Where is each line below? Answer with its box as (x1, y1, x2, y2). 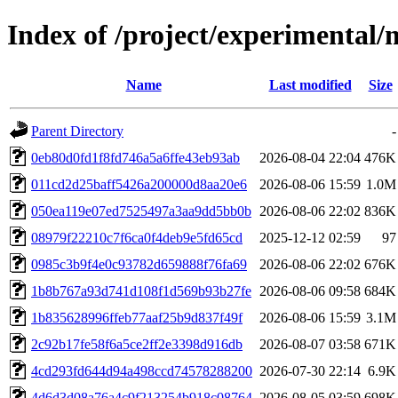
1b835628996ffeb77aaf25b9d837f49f (31, 309, 243, 325)
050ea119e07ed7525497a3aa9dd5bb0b (31, 203, 251, 219)
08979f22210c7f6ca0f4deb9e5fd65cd (31, 229, 243, 245)
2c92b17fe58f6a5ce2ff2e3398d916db (31, 336, 243, 352)
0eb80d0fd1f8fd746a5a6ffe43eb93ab (31, 149, 240, 165)
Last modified (268, 76, 352, 92)
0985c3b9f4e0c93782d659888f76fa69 (31, 256, 247, 272)
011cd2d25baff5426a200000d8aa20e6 (31, 176, 247, 192)
